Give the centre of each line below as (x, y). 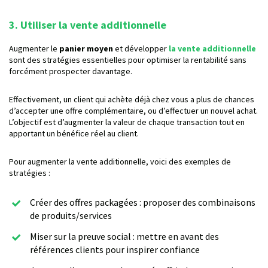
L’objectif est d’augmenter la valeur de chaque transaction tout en (127, 122)
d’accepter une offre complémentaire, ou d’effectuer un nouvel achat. (133, 111)
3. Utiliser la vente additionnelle (88, 25)
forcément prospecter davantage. (71, 71)
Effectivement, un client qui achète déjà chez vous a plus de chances (132, 100)
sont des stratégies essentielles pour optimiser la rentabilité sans (128, 60)
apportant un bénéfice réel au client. (74, 134)
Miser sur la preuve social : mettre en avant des (124, 237)
